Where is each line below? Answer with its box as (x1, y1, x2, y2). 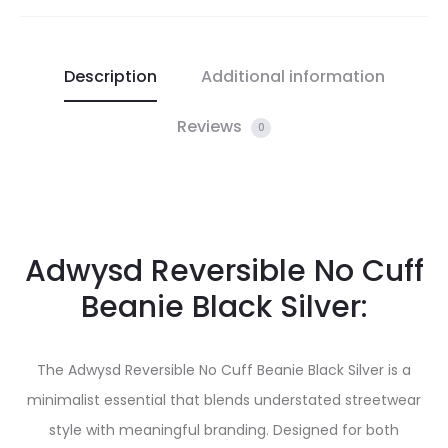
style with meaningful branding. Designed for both (49, 420, 399, 440)
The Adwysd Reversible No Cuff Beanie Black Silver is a (37, 360, 411, 380)
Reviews (177, 115, 246, 138)
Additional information (200, 65, 385, 88)
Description (63, 65, 157, 88)
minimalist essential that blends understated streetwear (27, 390, 421, 410)
